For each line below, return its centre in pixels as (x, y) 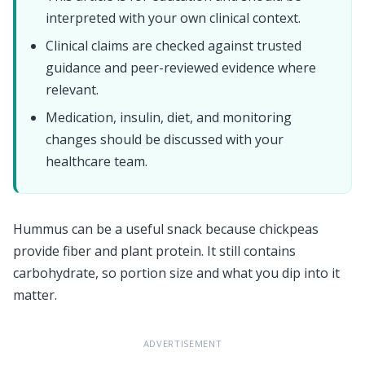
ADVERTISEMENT (182, 343)
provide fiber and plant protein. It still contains (154, 251)
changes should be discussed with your (165, 139)
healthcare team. (97, 161)
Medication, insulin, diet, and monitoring (169, 117)
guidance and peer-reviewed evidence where (181, 68)
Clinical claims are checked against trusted (174, 46)
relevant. (72, 90)
